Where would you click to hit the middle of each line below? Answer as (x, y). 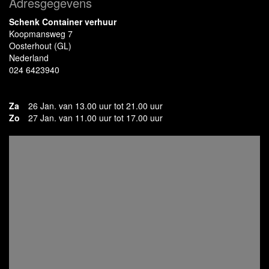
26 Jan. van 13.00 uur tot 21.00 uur (95, 106)
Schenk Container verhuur (63, 22)
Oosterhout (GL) (40, 46)
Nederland (29, 58)
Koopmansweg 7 (41, 34)
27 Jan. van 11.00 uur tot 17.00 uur (95, 118)
